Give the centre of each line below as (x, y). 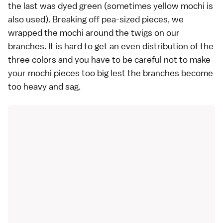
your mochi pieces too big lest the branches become (111, 73)
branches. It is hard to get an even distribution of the (111, 46)
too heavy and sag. (44, 86)
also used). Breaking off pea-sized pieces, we (96, 19)
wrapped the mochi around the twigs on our (94, 32)
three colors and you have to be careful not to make (109, 59)
